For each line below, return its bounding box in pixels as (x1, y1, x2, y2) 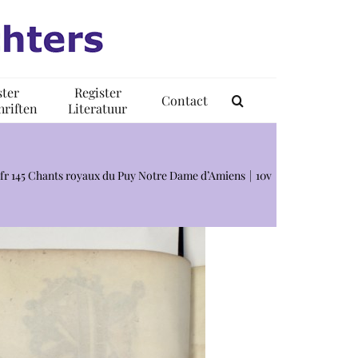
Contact (161, 91, 208, 109)
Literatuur (68, 99, 127, 117)
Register (74, 83, 121, 101)
